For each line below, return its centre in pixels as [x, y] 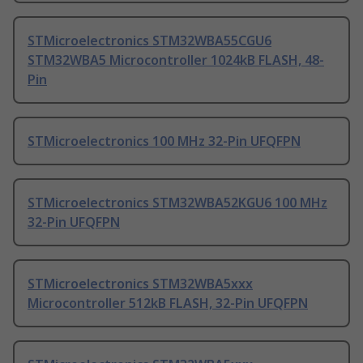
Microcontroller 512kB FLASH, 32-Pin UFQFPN [168, 303]
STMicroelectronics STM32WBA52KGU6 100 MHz [177, 203]
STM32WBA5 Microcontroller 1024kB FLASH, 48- [176, 60]
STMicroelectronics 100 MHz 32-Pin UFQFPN [164, 141]
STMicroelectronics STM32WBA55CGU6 [149, 41]
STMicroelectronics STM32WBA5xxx [140, 284]
